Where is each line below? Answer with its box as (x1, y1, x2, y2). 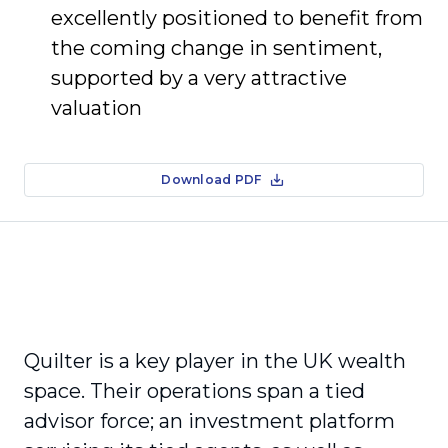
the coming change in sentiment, (51, 36, 382, 60)
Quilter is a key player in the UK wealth (24, 349, 406, 373)
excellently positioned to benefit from (51, 6, 423, 30)
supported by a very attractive (51, 66, 347, 90)
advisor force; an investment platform (24, 409, 395, 433)
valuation (51, 96, 142, 120)
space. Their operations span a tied (24, 379, 365, 403)
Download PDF (161, 172, 262, 187)
